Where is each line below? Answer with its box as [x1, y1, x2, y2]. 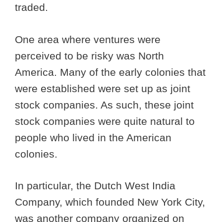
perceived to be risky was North [15, 50, 164, 61]
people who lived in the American [15, 131, 171, 143]
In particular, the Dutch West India [15, 180, 175, 192]
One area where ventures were [15, 33, 161, 45]
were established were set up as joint [15, 82, 190, 94]
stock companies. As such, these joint [15, 99, 194, 111]
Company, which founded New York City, [15, 196, 205, 208]
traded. [15, 1, 51, 13]
